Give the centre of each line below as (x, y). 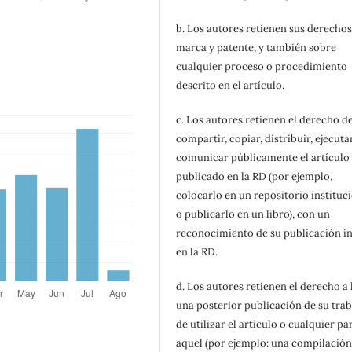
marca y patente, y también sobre (257, 48)
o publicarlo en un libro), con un (253, 214)
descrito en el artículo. (231, 86)
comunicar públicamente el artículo (263, 158)
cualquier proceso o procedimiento (262, 67)
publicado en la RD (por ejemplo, (255, 177)
